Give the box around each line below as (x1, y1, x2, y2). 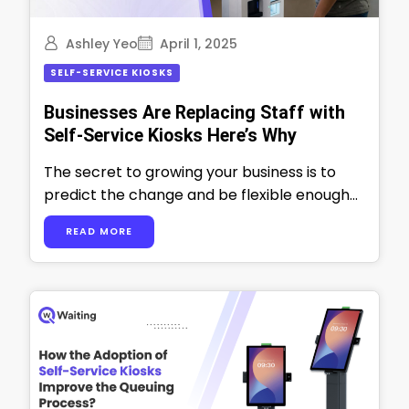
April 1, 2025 (160, 35, 237, 54)
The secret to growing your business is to (44, 162, 336, 184)
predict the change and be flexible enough (44, 184, 350, 206)
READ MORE (66, 224, 132, 238)
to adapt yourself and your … (44, 207, 246, 229)
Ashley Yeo (66, 35, 138, 54)
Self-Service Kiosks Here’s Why (44, 125, 297, 147)
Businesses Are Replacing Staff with (44, 102, 345, 124)
